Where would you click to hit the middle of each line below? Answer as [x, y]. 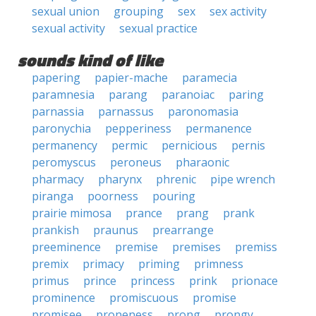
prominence [63, 298]
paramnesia [63, 95]
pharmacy [58, 179]
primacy [103, 264]
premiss [256, 247]
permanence [219, 128]
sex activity [238, 11]
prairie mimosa [72, 213]
